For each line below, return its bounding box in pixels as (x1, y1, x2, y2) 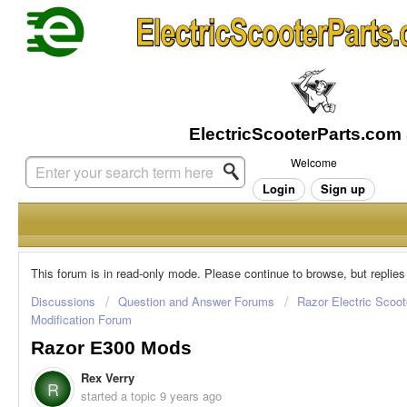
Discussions (31, 293, 95, 310)
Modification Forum (31, 311, 132, 328)
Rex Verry (81, 369, 134, 387)
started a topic (81, 387, 160, 405)
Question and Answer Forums (118, 293, 274, 310)
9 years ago (160, 387, 222, 405)
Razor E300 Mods (31, 337, 192, 360)
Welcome (290, 154, 337, 170)
